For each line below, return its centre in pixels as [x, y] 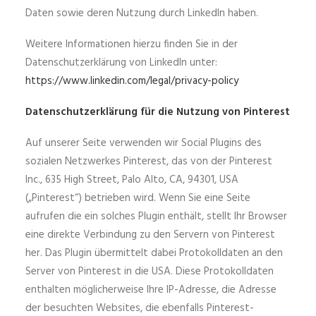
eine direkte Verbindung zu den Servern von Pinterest [150, 235]
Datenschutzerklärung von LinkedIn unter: [121, 63]
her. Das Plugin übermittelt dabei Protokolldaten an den [154, 253]
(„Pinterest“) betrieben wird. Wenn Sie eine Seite [138, 198]
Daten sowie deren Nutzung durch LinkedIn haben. [142, 13]
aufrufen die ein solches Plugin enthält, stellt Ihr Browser [156, 217]
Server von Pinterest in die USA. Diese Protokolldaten [150, 272]
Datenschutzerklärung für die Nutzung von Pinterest [158, 112]
